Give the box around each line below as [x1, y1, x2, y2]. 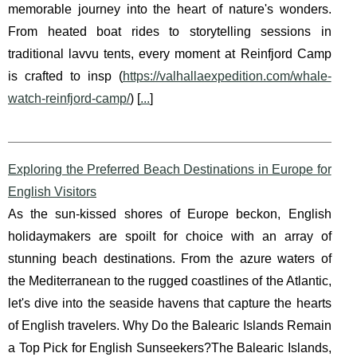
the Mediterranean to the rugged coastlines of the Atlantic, [8, 274, 331, 288]
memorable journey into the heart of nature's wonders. [8, 2, 331, 17]
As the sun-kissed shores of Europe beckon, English [8, 207, 331, 222]
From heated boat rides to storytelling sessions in [8, 25, 331, 39]
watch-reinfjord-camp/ [8, 92, 130, 106]
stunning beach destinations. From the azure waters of [8, 252, 331, 266]
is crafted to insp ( [8, 69, 123, 84]
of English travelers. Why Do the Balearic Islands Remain [8, 319, 331, 333]
